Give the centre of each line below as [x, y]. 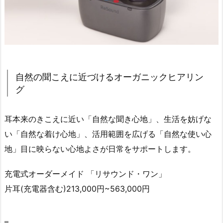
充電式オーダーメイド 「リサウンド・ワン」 [85, 174]
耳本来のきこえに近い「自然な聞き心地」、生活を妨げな [108, 119]
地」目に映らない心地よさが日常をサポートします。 [100, 149]
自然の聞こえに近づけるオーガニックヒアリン [110, 77]
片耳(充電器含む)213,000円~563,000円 [77, 189]
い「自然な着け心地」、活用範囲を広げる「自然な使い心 [108, 134]
